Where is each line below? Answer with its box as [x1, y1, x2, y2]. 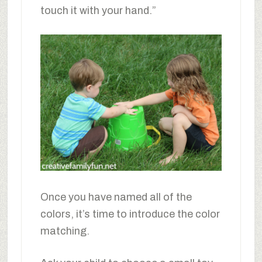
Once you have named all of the [40, 191, 192, 203]
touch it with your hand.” [40, 5, 156, 17]
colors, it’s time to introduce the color [40, 208, 220, 220]
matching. [40, 225, 89, 237]
